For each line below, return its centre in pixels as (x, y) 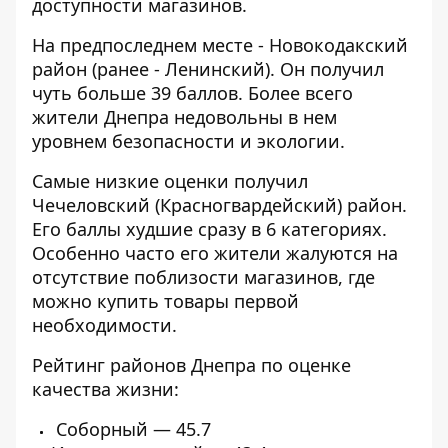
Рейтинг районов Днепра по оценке (191, 365)
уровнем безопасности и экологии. (188, 141)
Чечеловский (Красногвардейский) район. (219, 205)
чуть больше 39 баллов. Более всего (192, 93)
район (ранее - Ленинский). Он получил (208, 69)
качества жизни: (105, 389)
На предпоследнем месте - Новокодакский (220, 45)
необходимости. (104, 325)
